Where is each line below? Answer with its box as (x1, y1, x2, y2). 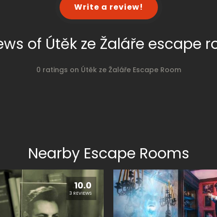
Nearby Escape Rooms (28, 143, 189, 164)
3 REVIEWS (69, 190, 92, 196)
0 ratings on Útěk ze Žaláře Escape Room (36, 65, 181, 75)
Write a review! (74, 1, 143, 13)
